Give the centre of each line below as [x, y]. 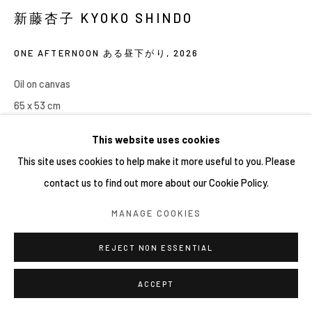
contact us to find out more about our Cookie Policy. [156, 182]
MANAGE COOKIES [156, 213]
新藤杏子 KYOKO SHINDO [103, 17]
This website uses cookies [156, 139]
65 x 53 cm [37, 105]
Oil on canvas [42, 83]
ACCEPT [156, 284]
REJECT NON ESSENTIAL [156, 248]
